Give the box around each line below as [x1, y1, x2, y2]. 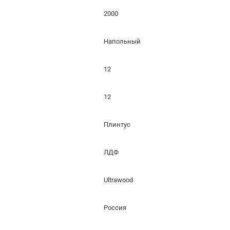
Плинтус [104, 121, 130, 129]
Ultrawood [104, 176, 133, 184]
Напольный [104, 37, 141, 46]
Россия [104, 204, 126, 212]
